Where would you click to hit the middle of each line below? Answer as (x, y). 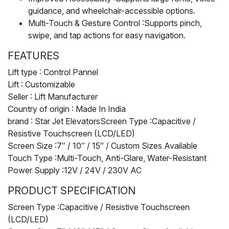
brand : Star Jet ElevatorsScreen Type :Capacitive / (102, 121)
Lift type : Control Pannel (53, 72)
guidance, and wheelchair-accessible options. (112, 10)
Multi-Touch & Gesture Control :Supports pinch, (115, 23)
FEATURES (33, 55)
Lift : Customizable (41, 84)
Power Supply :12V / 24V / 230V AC (75, 170)
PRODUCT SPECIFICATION (72, 190)
